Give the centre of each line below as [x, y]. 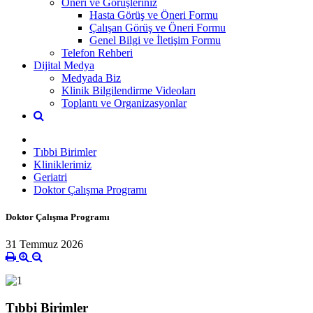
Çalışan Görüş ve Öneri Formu [158, 27]
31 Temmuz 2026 [44, 245]
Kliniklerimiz [63, 164]
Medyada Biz [91, 78]
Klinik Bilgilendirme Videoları [129, 90]
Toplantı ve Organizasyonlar [124, 103]
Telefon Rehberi [97, 52]
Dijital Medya [64, 65]
